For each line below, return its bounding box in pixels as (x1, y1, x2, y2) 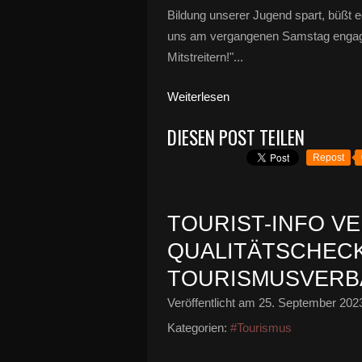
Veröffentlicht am (167, 296, 259, 309)
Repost (313, 152, 344, 163)
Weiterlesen (167, 90, 229, 103)
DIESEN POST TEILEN (167, 124, 305, 151)
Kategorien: (167, 321, 227, 335)
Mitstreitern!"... (167, 50, 243, 64)
